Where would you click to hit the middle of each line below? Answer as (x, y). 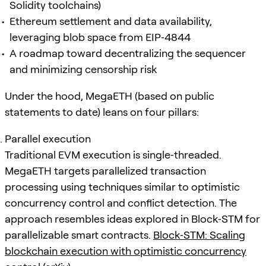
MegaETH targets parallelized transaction (105, 170)
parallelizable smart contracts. (79, 235)
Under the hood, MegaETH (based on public (110, 96)
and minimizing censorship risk (83, 69)
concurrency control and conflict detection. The (121, 202)
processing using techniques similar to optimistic (122, 186)
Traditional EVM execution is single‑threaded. (113, 154)
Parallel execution (48, 138)
